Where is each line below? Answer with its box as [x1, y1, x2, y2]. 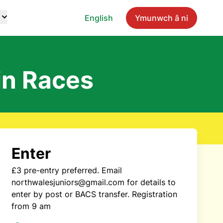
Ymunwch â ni [135, 13, 188, 23]
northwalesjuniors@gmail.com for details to [11, 177, 176, 187]
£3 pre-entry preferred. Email [11, 165, 122, 175]
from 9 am [11, 201, 51, 211]
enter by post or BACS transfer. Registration [11, 189, 177, 199]
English [85, 13, 113, 23]
